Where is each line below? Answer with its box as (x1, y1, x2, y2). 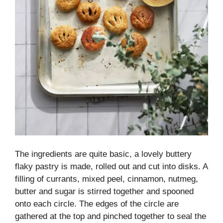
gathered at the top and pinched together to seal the (15, 212, 206, 222)
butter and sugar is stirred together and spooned (15, 187, 194, 197)
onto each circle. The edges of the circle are (15, 199, 179, 209)
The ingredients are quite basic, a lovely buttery (15, 149, 192, 159)
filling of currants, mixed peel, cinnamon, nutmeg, (15, 174, 198, 184)
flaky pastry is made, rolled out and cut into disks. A (15, 162, 208, 172)
